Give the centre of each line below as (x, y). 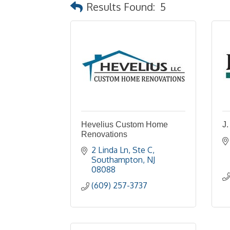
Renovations (104, 133)
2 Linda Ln (110, 148)
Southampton (117, 158)
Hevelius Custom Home (124, 123)
